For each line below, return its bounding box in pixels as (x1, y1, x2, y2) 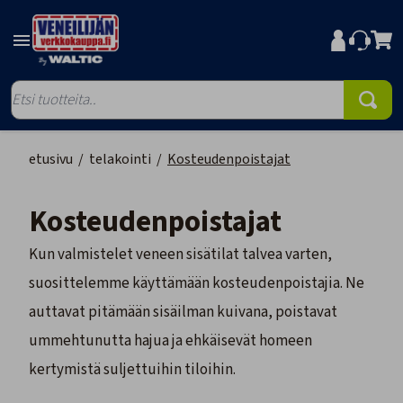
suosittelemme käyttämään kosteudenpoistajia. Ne (29, 273, 364, 295)
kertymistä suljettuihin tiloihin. (29, 359, 238, 381)
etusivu (29, 149, 73, 170)
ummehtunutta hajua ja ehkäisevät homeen (29, 330, 312, 353)
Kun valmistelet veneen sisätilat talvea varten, (29, 244, 332, 266)
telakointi (89, 149, 151, 170)
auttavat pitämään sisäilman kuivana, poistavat (29, 301, 337, 324)
